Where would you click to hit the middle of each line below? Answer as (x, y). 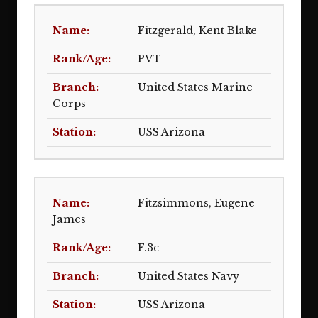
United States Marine (195, 87)
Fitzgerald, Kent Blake (197, 31)
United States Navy (188, 276)
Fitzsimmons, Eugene (196, 203)
